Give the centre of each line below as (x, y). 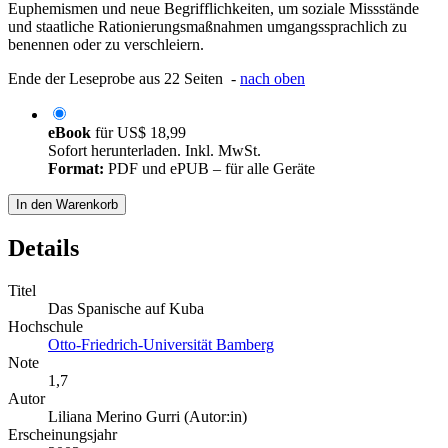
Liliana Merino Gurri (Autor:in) (147, 417)
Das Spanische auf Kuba (126, 309)
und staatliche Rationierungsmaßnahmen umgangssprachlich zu (207, 27)
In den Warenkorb (67, 205)
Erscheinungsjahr (62, 435)
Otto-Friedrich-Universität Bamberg (161, 345)
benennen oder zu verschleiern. (106, 45)
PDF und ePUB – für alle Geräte (209, 169)
